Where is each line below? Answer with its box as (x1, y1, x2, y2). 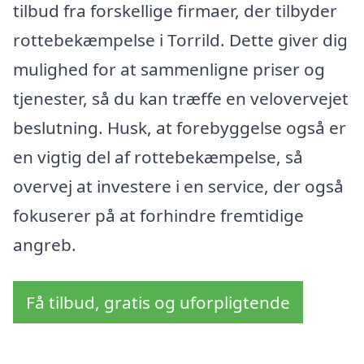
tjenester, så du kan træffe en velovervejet (13, 86, 349, 110)
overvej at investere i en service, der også (13, 174, 344, 197)
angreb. (13, 232, 76, 256)
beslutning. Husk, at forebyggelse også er (13, 115, 346, 139)
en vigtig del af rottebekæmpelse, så (13, 145, 303, 168)
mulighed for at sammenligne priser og (13, 57, 325, 80)
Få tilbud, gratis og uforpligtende (26, 291, 290, 314)
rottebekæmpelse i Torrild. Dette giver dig (13, 28, 348, 51)
